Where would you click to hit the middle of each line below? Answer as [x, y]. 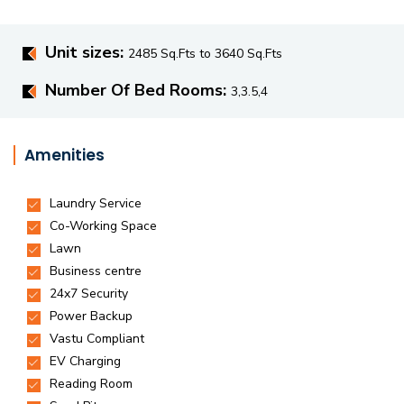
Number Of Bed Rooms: [138, 90]
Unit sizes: [87, 52]
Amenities [64, 155]
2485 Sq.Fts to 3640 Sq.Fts [205, 54]
